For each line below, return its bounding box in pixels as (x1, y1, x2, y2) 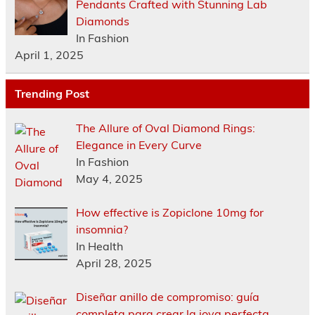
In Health (75, 239, 123, 254)
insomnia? (75, 222, 128, 237)
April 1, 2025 (14, 48, 84, 63)
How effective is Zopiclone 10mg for (75, 205, 264, 220)
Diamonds (75, 14, 129, 29)
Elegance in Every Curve (75, 138, 202, 153)
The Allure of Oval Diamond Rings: (75, 121, 255, 136)
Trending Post (14, 86, 89, 101)
